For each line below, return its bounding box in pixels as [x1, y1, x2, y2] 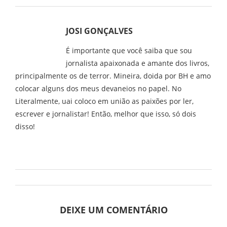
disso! [15, 122, 35, 131]
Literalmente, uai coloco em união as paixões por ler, [15, 96, 194, 106]
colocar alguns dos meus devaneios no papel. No [15, 84, 181, 93]
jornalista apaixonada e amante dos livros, [66, 58, 209, 68]
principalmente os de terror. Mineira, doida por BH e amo [15, 71, 211, 81]
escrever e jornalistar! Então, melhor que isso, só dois [15, 109, 196, 119]
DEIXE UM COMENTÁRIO [59, 204, 168, 216]
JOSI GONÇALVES [66, 25, 133, 36]
